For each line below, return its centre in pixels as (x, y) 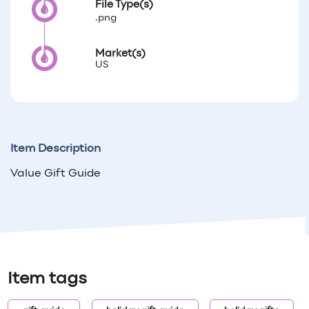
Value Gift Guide (56, 174)
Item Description (56, 149)
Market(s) (121, 54)
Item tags (47, 280)
